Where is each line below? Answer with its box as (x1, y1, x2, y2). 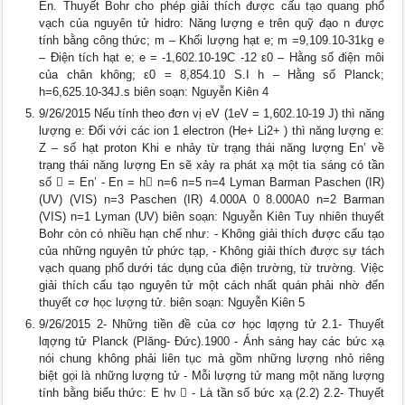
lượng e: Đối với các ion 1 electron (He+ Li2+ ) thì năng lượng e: (39, 124, 384, 137)
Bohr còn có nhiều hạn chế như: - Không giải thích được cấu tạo (39, 227, 384, 240)
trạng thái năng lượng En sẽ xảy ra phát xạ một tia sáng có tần (39, 158, 384, 172)
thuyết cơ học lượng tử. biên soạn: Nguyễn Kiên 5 (39, 296, 306, 309)
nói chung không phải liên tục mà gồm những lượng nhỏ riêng (39, 352, 384, 365)
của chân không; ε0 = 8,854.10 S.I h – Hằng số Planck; (39, 68, 384, 81)
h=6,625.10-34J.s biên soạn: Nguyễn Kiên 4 (39, 85, 269, 99)
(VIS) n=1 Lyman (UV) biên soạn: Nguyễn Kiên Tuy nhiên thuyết (39, 210, 384, 223)
